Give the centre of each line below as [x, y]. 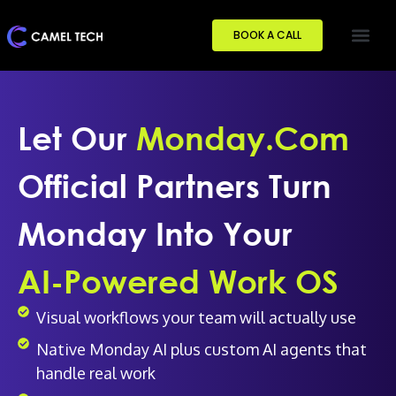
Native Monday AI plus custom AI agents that [201, 349]
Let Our [77, 138]
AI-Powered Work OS [178, 282]
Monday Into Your [155, 234]
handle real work [95, 373]
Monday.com [243, 138]
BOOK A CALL [268, 35]
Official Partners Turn [175, 186]
